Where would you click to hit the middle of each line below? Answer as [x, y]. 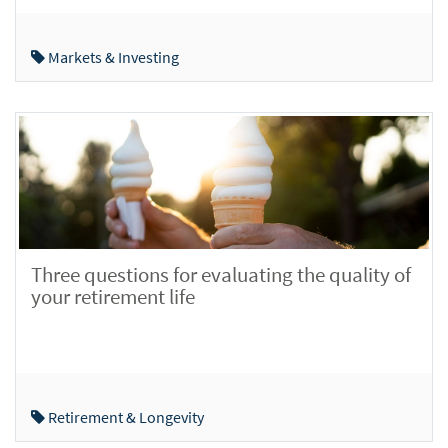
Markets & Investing [112, 57]
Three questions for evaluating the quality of [221, 274]
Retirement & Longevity [124, 417]
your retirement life [113, 296]
